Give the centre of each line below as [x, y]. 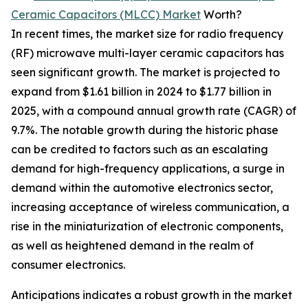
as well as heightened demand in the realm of [132, 246]
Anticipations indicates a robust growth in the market [152, 295]
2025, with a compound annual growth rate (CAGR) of [154, 111]
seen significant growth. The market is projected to [145, 73]
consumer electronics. [68, 265]
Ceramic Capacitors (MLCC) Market [106, 15]
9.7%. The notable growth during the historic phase [145, 130]
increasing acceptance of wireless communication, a [150, 207]
